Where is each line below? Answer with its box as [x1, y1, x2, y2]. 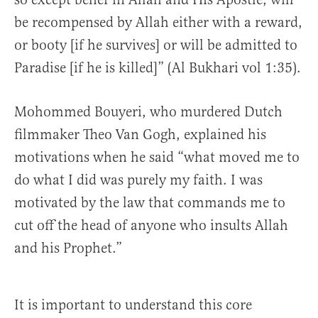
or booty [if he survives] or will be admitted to [14, 36, 297, 55]
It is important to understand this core [14, 296, 252, 314]
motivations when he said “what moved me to [14, 148, 300, 167]
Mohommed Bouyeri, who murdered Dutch [14, 103, 283, 121]
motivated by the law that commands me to [14, 194, 285, 212]
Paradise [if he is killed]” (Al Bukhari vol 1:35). [14, 59, 301, 77]
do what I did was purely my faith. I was [14, 171, 263, 190]
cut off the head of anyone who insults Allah [14, 216, 288, 235]
